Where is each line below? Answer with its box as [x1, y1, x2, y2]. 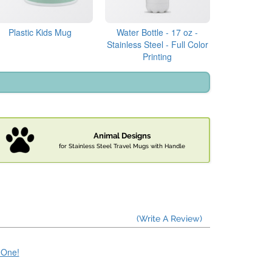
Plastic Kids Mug [8, 26, 72, 39]
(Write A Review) [137, 214, 202, 224]
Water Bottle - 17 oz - [117, 26, 199, 39]
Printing [143, 50, 172, 63]
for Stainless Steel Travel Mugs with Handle [59, 142, 185, 150]
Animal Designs [93, 131, 151, 141]
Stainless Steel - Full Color [106, 38, 208, 51]
